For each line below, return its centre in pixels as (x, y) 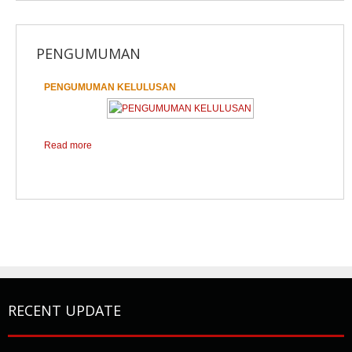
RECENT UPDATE (64, 310)
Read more (68, 145)
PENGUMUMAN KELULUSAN (110, 87)
